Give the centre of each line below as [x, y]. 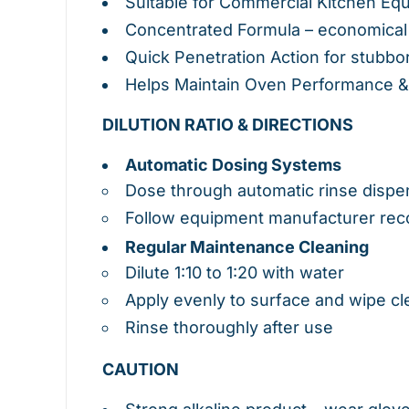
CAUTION [141, 370]
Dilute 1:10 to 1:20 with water [235, 273]
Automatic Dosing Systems [233, 165]
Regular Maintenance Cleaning [247, 247]
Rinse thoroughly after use [229, 328]
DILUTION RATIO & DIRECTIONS [228, 125]
